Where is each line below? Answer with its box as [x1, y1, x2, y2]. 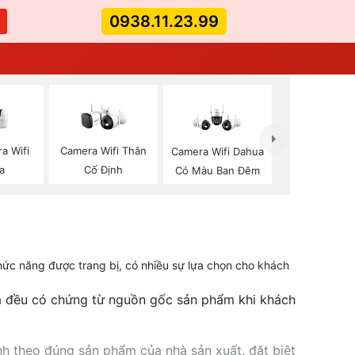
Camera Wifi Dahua [171, 144, 265, 158]
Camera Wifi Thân [60, 144, 147, 158]
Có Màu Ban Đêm [175, 163, 261, 177]
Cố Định [84, 163, 124, 177]
